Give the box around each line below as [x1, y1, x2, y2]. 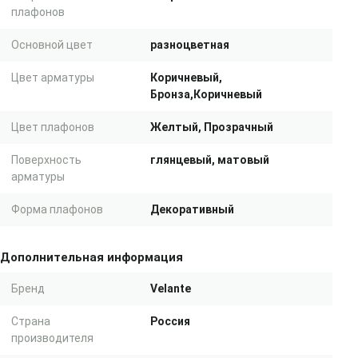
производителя [11, 332, 93, 344]
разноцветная [150, 38, 229, 51]
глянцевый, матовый [150, 153, 269, 166]
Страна [11, 315, 50, 328]
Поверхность [11, 153, 82, 166]
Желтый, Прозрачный [150, 121, 273, 133]
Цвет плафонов [11, 121, 94, 133]
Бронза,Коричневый [150, 88, 262, 101]
